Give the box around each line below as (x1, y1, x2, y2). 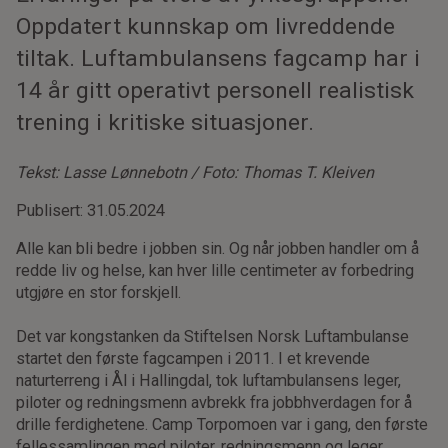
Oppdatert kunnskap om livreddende (16, 12, 396, 40)
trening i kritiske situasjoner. (16, 108, 315, 136)
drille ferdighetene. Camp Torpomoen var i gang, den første (16, 415, 429, 435)
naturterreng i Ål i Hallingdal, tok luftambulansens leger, (16, 371, 402, 391)
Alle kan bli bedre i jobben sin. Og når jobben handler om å (16, 239, 420, 259)
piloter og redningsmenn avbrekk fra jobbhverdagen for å (16, 393, 413, 413)
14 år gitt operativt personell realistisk (16, 76, 415, 104)
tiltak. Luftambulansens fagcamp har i (16, 44, 421, 72)
